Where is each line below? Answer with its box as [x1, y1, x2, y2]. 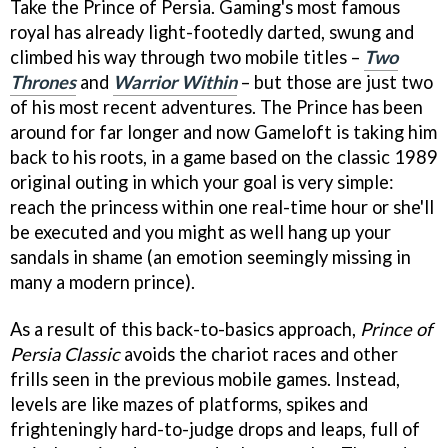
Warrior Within [113, 70, 237, 93]
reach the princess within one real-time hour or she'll [10, 195, 434, 218]
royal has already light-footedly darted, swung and [10, 20, 414, 43]
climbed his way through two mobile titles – [10, 45, 364, 68]
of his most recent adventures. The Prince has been [10, 95, 423, 118]
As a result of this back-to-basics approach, [10, 317, 360, 340]
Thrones [10, 70, 76, 93]
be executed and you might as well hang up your [10, 220, 391, 243]
